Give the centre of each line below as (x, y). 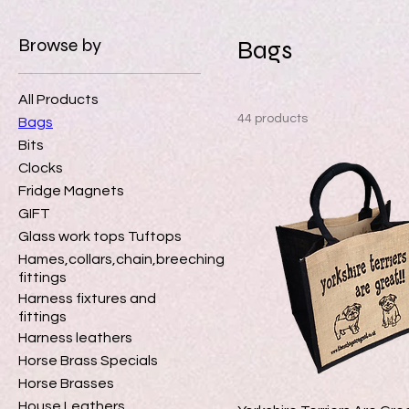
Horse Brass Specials (88, 360)
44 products (273, 118)
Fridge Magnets (71, 190)
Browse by (60, 45)
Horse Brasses (66, 383)
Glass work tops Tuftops (100, 236)
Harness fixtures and (87, 298)
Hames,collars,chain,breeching (121, 259)
